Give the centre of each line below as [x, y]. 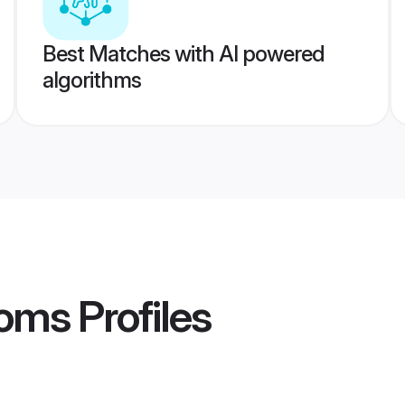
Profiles [140, 316]
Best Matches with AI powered [183, 54]
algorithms [91, 80]
